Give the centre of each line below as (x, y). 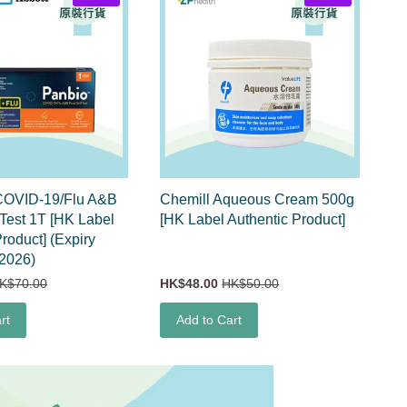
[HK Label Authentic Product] (253, 219)
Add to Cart (209, 319)
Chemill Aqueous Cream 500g (258, 199)
